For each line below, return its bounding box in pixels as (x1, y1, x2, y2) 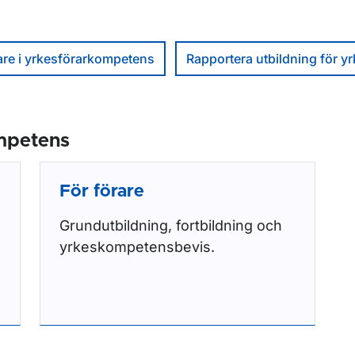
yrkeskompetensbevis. (59, 239, 215, 255)
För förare (59, 183, 144, 200)
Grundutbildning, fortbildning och (59, 217, 282, 234)
